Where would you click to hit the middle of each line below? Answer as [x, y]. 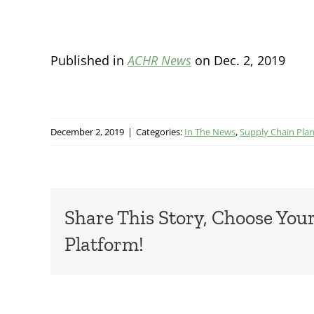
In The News [210, 131]
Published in [89, 60]
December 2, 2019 [87, 131]
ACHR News [159, 60]
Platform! [104, 244]
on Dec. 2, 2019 [238, 60]
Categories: [160, 131]
